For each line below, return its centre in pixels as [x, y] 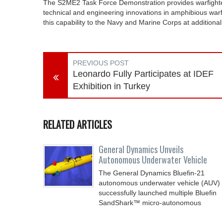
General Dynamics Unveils [141, 149]
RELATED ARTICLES [78, 124]
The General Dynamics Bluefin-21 [152, 173]
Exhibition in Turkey [111, 86]
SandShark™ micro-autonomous [150, 203]
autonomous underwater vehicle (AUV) [159, 183]
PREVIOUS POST [101, 63]
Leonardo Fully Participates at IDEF [143, 74]
